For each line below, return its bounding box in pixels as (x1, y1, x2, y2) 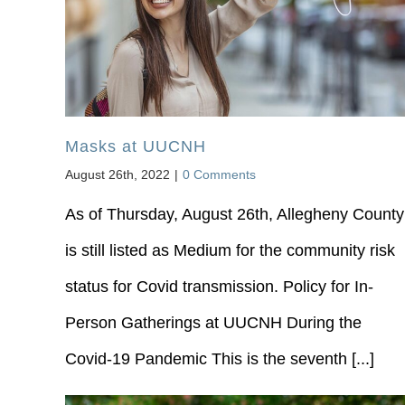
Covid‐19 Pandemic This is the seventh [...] (64, 350, 374, 369)
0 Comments (182, 167, 256, 183)
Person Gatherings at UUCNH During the (64, 314, 362, 333)
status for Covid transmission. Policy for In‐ (64, 278, 373, 297)
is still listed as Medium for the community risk (64, 241, 395, 260)
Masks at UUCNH (64, 137, 206, 156)
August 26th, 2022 (64, 167, 170, 183)
